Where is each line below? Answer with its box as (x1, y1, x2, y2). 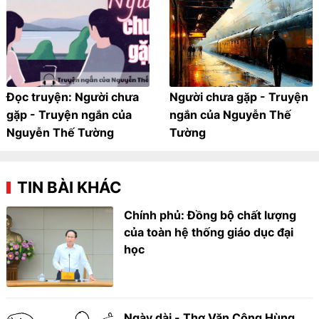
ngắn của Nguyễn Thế (169, 108, 291, 122)
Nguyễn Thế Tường (6, 125, 115, 140)
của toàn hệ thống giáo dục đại (124, 225, 294, 240)
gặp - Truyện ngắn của (6, 108, 132, 122)
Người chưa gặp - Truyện (169, 90, 308, 105)
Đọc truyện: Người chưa (6, 90, 140, 105)
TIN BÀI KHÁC (17, 178, 122, 197)
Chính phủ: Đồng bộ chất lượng (124, 208, 297, 223)
